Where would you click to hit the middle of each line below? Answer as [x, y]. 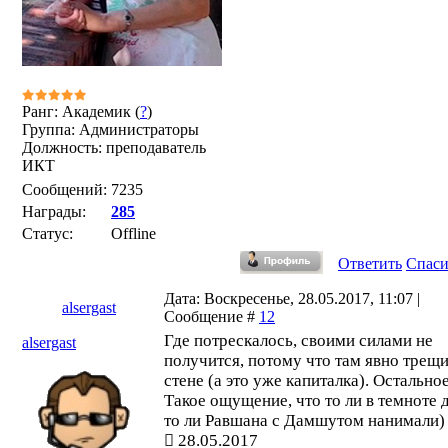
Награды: [54, 211]
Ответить [370, 263]
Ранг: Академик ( [81, 111]
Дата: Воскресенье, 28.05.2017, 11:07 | [292, 298]
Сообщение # [211, 316]
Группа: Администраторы [110, 129]
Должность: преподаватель [114, 147]
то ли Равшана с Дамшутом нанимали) [304, 420]
